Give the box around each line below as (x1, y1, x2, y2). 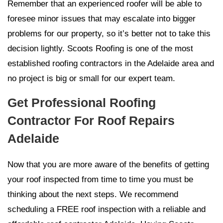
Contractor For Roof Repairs (7, 113, 175, 127)
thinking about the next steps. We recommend (7, 190, 178, 199)
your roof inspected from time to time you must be (7, 175, 193, 184)
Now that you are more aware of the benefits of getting (7, 160, 209, 169)
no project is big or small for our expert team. (7, 74, 175, 83)
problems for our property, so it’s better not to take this (7, 29, 211, 38)
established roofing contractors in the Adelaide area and (7, 59, 214, 68)
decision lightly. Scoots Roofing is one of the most (7, 44, 193, 53)
